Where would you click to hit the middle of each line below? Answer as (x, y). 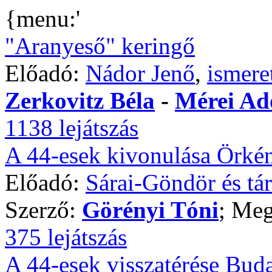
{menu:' (42, 19)
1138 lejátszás (72, 128)
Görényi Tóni (150, 210)
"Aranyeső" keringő (100, 46)
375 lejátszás (66, 237)
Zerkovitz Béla (80, 100)
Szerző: (43, 210)
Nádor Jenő (140, 73)
